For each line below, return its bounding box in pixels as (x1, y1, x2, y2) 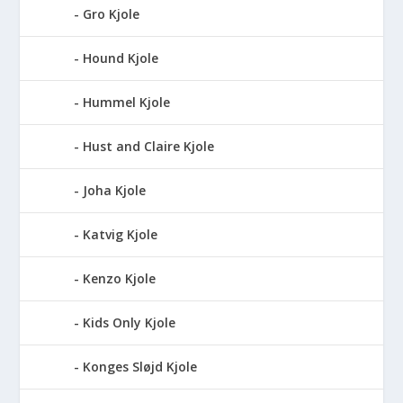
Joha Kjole (83, 181, 147, 199)
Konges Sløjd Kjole (83, 357, 198, 375)
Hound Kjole (83, 49, 159, 67)
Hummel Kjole (83, 93, 171, 111)
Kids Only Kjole (83, 313, 176, 331)
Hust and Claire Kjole (83, 137, 215, 155)
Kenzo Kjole (83, 269, 157, 287)
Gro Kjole (83, 4, 140, 22)
